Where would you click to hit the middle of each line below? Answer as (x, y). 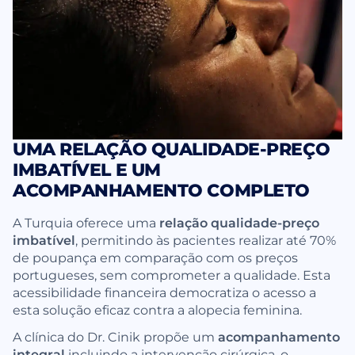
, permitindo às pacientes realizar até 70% (206, 239)
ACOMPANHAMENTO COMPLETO (161, 190)
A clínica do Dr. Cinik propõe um (115, 336)
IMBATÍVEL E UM (87, 170)
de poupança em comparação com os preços (155, 257)
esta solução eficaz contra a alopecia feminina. (157, 309)
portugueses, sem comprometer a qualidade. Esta (172, 274)
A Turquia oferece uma (86, 222)
